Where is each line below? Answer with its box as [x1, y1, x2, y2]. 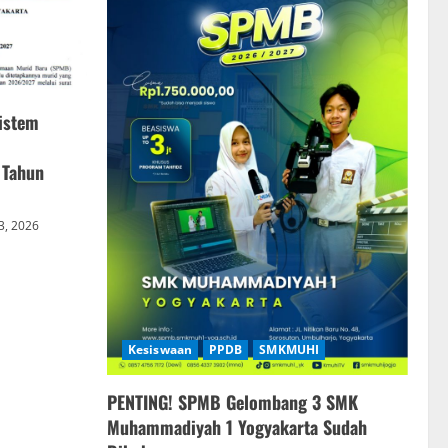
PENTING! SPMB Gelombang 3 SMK [107, 388, 358, 415]
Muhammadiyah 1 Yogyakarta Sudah [107, 413, 367, 440]
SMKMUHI [259, 340, 320, 358]
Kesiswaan [128, 340, 192, 358]
